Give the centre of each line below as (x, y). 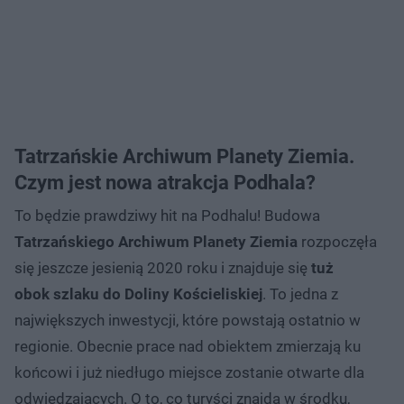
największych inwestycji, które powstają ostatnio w (188, 320)
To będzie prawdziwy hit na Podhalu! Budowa (167, 215)
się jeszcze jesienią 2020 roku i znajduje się (163, 267)
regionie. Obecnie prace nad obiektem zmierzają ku (188, 346)
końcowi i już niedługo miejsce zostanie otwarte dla (189, 372)
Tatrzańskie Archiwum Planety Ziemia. (184, 156)
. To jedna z (300, 294)
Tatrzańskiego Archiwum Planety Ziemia (156, 241)
